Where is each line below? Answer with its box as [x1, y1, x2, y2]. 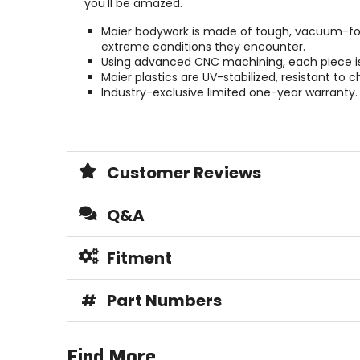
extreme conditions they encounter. [100, 39, 305, 55]
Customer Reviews [106, 162, 261, 185]
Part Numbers [106, 289, 222, 313]
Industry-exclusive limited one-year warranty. [100, 84, 358, 101]
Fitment [106, 247, 172, 270]
